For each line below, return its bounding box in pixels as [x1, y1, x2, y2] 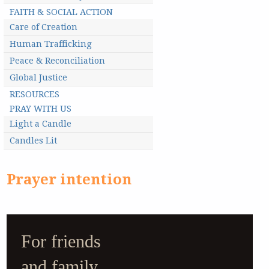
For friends [21, 231, 101, 252]
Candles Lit [10, 136, 58, 146]
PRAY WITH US [10, 104, 72, 114]
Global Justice [10, 73, 68, 83]
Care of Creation [10, 22, 78, 32]
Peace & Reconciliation [10, 56, 106, 66]
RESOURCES [10, 89, 60, 100]
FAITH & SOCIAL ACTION [10, 7, 113, 17]
